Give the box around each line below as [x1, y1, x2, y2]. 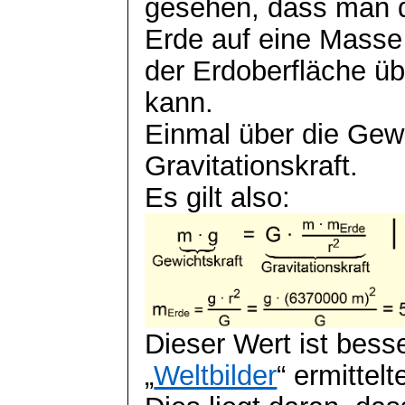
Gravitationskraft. [145, 149, 359, 181]
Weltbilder [154, 359, 278, 391]
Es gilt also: [145, 181, 291, 212]
